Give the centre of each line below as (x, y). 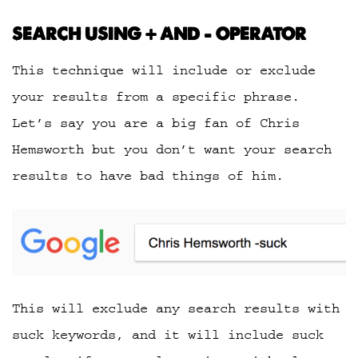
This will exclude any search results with (176, 309)
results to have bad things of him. (148, 175)
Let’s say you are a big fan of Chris (156, 123)
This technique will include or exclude (164, 70)
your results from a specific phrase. (156, 96)
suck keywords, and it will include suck (168, 335)
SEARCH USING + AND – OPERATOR (159, 34)
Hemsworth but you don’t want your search (172, 149)
